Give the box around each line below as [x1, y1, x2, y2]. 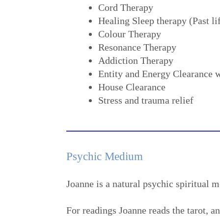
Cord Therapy [98, 1, 153, 13]
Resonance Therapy [98, 41, 176, 53]
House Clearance [98, 81, 165, 92]
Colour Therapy [98, 28, 161, 39]
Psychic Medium [66, 149, 143, 163]
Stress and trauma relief [98, 94, 193, 106]
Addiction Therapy [98, 55, 173, 66]
